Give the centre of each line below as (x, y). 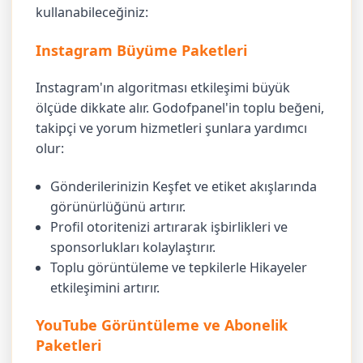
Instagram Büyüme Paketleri (142, 50)
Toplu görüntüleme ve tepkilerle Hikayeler (179, 267)
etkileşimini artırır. (105, 287)
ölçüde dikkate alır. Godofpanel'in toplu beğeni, (180, 108)
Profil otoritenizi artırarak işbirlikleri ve (169, 226)
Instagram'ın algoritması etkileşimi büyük (163, 88)
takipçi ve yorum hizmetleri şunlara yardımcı (172, 128)
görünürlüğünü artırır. (118, 206)
